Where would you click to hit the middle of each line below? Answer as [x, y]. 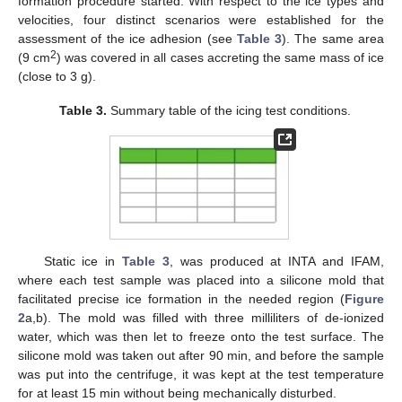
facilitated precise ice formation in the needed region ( [181, 299]
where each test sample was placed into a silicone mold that [201, 280]
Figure [364, 299]
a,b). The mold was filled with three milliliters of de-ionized [205, 318]
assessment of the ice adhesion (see [127, 39]
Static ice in [83, 262]
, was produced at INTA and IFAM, [277, 262]
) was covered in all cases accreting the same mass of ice [221, 58]
